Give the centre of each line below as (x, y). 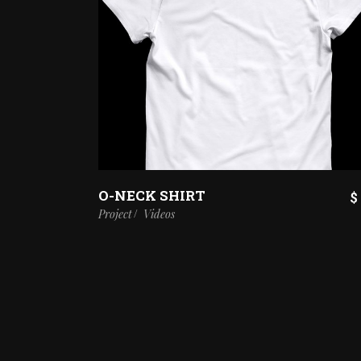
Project (115, 214)
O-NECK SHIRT (152, 195)
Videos (159, 214)
